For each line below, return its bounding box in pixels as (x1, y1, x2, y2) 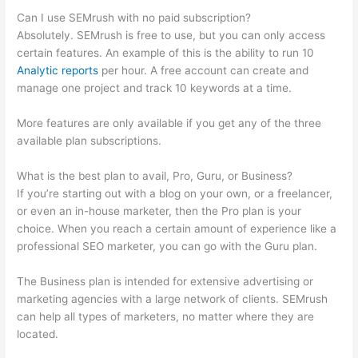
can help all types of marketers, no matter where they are (17, 310, 315, 324)
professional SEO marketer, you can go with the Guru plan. (17, 240, 318, 253)
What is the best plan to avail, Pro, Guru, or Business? (17, 169, 293, 183)
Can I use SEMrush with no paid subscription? (17, 11, 252, 25)
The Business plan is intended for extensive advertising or (17, 275, 314, 288)
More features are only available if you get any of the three (17, 117, 322, 130)
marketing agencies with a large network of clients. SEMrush (17, 292, 328, 306)
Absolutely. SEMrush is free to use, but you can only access (17, 29, 326, 42)
